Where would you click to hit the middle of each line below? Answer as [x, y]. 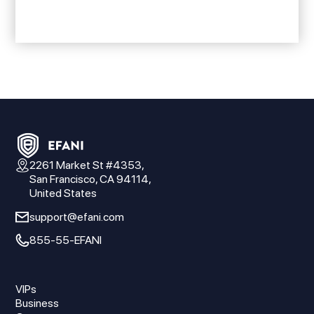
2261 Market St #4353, [87, 165]
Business [37, 303]
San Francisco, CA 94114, [91, 179]
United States [63, 193]
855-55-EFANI [66, 240]
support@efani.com [77, 217]
